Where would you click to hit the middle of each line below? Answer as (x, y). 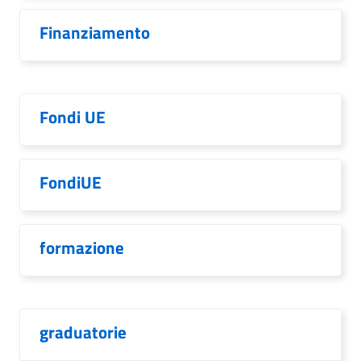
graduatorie (83, 332)
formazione (82, 247)
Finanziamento (95, 32)
